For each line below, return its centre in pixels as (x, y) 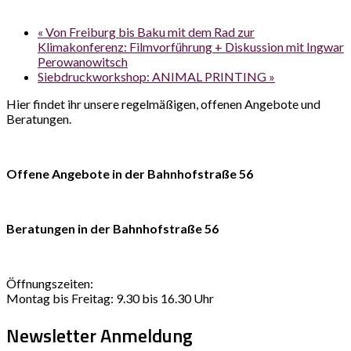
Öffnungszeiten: (50, 283)
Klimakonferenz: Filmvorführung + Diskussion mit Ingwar (191, 46)
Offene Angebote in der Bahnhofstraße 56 (130, 173)
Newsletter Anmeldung (100, 335)
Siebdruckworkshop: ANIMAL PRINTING (153, 76)
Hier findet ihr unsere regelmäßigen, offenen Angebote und (163, 103)
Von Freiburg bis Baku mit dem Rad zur (149, 31)
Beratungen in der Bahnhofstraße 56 (112, 228)
